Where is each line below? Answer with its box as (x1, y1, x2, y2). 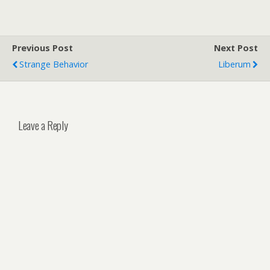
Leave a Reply (18, 116, 68, 133)
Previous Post (12, 42, 73, 54)
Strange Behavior (19, 58, 88, 70)
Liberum (218, 58, 251, 70)
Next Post (214, 42, 258, 54)
